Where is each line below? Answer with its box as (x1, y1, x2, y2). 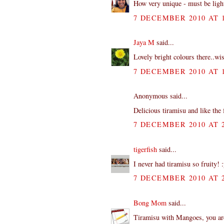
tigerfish (133, 144, 157, 154)
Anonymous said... (133, 91, 187, 101)
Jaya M (133, 37, 154, 47)
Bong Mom (133, 197, 166, 207)
